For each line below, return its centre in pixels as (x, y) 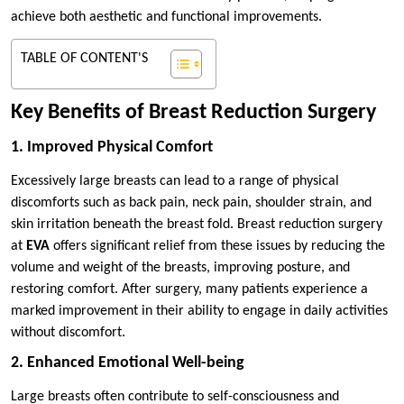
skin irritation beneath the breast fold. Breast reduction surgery (197, 224)
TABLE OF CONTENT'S (84, 58)
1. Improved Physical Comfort (112, 147)
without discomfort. (68, 332)
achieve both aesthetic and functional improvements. (166, 17)
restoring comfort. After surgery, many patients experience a (189, 289)
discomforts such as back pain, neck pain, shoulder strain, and (191, 202)
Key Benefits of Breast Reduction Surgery (193, 112)
